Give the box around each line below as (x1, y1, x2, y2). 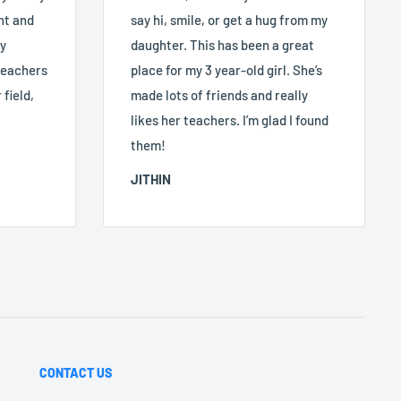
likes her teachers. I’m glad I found (130, 111, 328, 128)
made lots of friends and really (130, 86, 308, 103)
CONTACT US (39, 364, 112, 380)
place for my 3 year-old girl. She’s (130, 61, 322, 78)
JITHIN (130, 171, 171, 188)
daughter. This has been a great (130, 36, 314, 53)
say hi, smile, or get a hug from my (130, 11, 328, 28)
